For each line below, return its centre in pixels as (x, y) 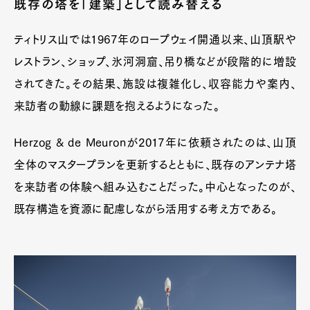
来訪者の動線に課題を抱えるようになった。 (117, 106)
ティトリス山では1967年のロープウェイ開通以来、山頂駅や (155, 40)
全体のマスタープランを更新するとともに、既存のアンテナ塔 (155, 165)
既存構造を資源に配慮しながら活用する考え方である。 (146, 209)
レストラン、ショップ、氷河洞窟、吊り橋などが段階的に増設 (155, 62)
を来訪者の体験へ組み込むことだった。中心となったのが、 (155, 187)
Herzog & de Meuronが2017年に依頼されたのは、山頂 (155, 143)
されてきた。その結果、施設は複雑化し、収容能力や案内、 (155, 84)
